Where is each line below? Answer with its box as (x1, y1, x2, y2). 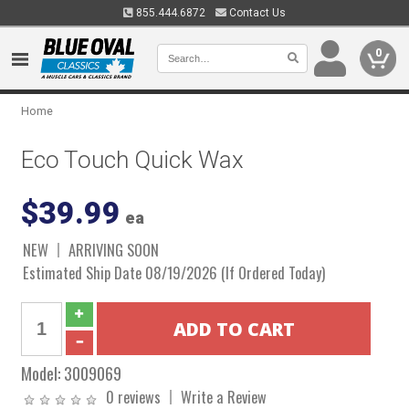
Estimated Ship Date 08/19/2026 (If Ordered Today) (23, 261, 326, 284)
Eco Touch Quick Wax (21, 146, 245, 173)
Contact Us (226, 6, 286, 19)
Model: (21, 361, 65, 385)
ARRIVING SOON (68, 238, 160, 261)
